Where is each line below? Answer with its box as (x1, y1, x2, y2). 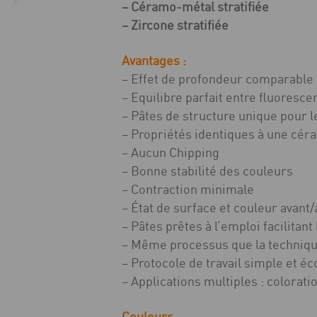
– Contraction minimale (122, 181, 254, 197)
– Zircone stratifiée (122, 17, 229, 33)
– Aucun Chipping (122, 144, 219, 160)
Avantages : (122, 52, 186, 68)
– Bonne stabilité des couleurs (122, 163, 293, 178)
